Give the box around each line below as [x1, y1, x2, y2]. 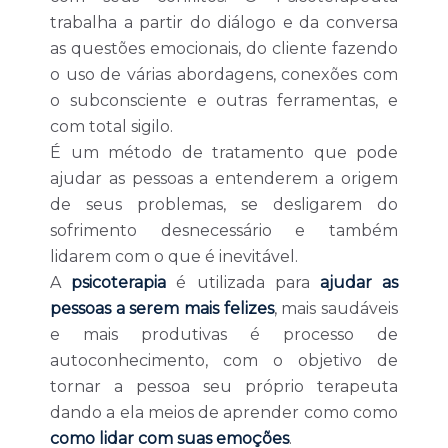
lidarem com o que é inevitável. [50, 247, 298, 266]
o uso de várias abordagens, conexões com [50, 65, 398, 84]
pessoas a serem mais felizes [50, 299, 274, 318]
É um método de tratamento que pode [50, 143, 398, 162]
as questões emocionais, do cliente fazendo [50, 39, 398, 58]
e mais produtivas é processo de [50, 325, 398, 344]
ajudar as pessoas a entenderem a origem [50, 169, 398, 188]
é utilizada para [166, 273, 320, 292]
